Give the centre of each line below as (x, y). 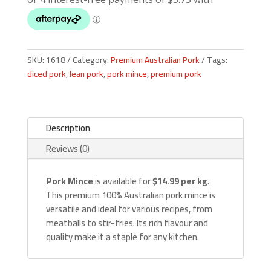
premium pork (176, 74)
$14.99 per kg (180, 181)
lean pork (86, 74)
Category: (91, 60)
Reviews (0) (67, 149)
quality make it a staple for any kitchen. (122, 237)
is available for (122, 181)
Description (68, 128)
